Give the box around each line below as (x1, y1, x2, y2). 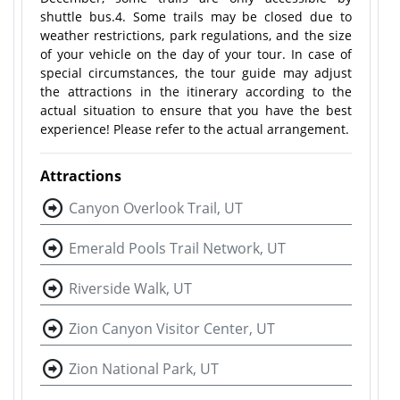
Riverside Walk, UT (69, 279, 192, 298)
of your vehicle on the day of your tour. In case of (40, 46, 352, 62)
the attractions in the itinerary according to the (40, 83, 352, 100)
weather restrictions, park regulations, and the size (40, 27, 352, 44)
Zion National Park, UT (69, 359, 219, 379)
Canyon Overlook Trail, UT (69, 198, 243, 218)
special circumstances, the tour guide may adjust (40, 64, 352, 81)
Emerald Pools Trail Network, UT (69, 238, 286, 258)
